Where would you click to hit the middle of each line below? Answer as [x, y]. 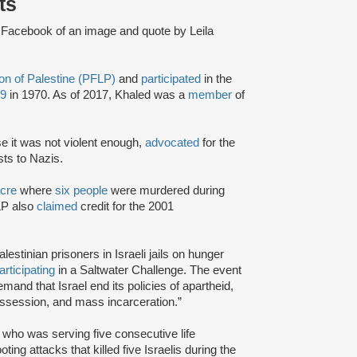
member [210, 94]
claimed [57, 206]
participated [173, 78]
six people [81, 190]
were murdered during [166, 190]
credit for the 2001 [126, 206]
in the [218, 78]
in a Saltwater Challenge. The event [150, 270]
